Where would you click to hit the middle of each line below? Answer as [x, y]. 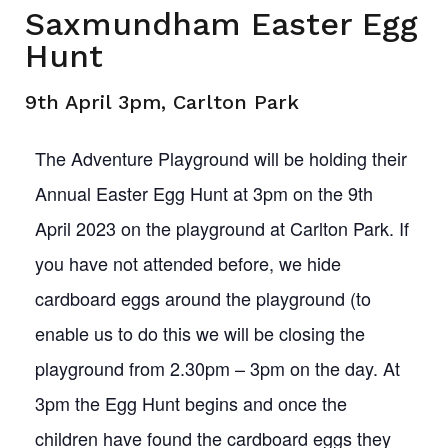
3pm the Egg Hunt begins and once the [191, 403]
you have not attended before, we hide [188, 263]
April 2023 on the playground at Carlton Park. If [222, 228]
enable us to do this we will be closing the [200, 333]
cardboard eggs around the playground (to [203, 298]
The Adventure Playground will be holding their [221, 158]
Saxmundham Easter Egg [221, 24]
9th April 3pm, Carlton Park [162, 102]
